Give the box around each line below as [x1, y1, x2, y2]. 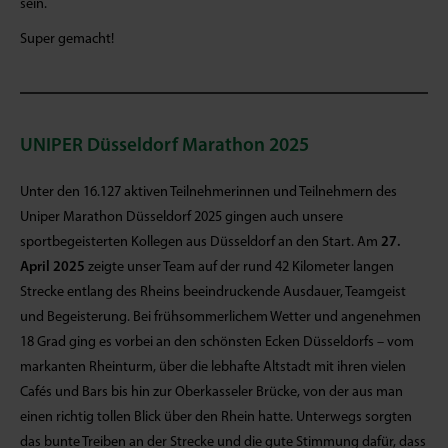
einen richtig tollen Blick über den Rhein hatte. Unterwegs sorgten [20, 409, 412, 425]
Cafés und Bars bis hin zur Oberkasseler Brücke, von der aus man [20, 384, 403, 400]
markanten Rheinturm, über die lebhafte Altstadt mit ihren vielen [20, 359, 406, 375]
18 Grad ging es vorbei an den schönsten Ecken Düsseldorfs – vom [20, 334, 414, 350]
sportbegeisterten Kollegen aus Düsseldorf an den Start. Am [20, 234, 378, 250]
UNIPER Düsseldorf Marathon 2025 [20, 136, 309, 156]
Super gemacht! [20, 31, 114, 47]
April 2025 [20, 259, 85, 275]
